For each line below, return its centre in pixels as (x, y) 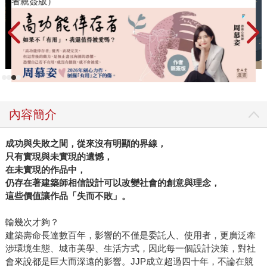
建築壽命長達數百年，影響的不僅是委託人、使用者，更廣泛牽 (130, 235)
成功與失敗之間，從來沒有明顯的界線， (86, 144)
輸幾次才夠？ (32, 222)
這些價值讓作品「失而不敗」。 (68, 196)
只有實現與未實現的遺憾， (59, 157)
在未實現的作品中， (45, 170)
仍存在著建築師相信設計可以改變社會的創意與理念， (112, 183)
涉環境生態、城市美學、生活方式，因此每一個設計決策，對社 (130, 249)
